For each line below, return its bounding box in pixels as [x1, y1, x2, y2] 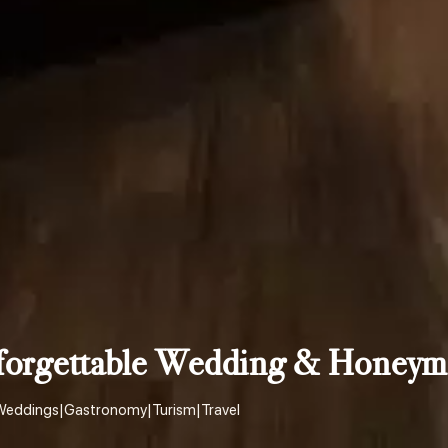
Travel [201, 401, 240, 419]
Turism [152, 401, 196, 419]
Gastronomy [64, 401, 147, 419]
